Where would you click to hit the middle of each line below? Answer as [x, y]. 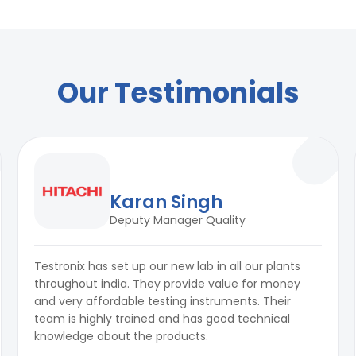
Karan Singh [166, 203]
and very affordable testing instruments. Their [163, 302]
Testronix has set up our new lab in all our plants [168, 267]
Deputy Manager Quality [178, 221]
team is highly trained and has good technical [163, 319]
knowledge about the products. [122, 337]
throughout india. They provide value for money [168, 284]
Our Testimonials [178, 93]
